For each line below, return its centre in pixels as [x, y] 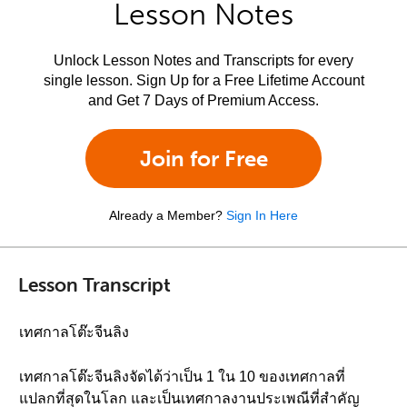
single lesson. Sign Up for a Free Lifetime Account [203, 80]
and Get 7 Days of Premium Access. [203, 100]
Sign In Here [262, 215]
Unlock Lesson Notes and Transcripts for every [203, 60]
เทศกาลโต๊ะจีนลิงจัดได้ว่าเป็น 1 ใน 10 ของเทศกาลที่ [182, 377]
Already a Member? [166, 215]
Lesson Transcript [94, 284]
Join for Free [203, 159]
